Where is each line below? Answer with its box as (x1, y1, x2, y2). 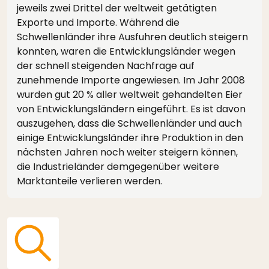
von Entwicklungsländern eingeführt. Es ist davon (17, 102, 246, 116)
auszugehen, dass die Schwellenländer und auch (17, 116, 242, 130)
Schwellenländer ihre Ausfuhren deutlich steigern (17, 30, 248, 44)
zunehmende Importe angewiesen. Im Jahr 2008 (17, 73, 245, 87)
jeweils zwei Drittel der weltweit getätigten (17, 1, 217, 15)
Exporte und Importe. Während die (17, 16, 180, 29)
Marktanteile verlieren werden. (17, 174, 162, 188)
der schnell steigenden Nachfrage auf (17, 59, 195, 73)
